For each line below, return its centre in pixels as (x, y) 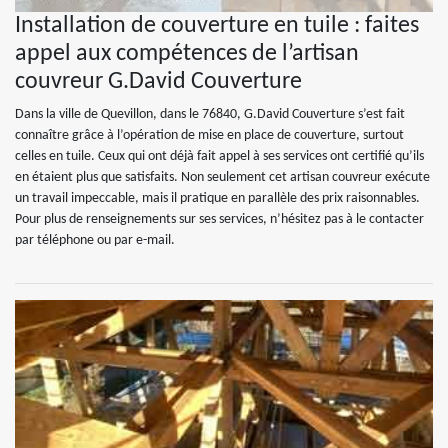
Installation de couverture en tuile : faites (217, 26)
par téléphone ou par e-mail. (95, 240)
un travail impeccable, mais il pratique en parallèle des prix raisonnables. (217, 198)
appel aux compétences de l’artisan (187, 54)
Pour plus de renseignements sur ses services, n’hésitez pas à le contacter (219, 219)
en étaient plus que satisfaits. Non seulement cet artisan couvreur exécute (222, 177)
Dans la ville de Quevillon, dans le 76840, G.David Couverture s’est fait (210, 114)
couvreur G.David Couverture (158, 82)
